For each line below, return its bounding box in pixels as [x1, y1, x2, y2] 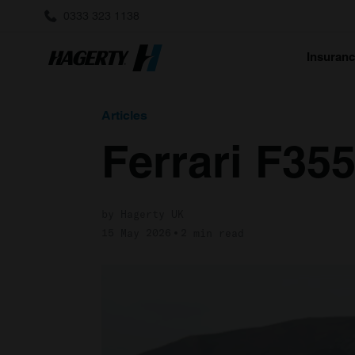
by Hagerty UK [101, 208, 184, 220]
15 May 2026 [101, 227, 171, 239]
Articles [101, 108, 147, 123]
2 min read [181, 227, 244, 239]
